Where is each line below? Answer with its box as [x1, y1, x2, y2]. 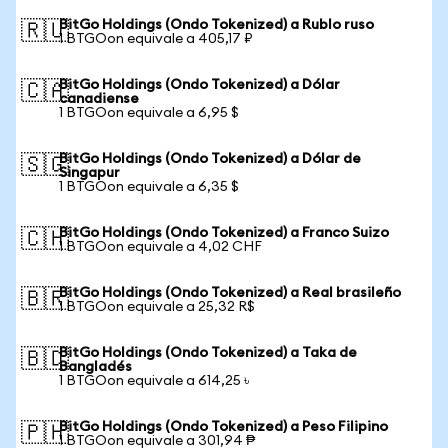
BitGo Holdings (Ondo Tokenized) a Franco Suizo [59, 226, 389, 240]
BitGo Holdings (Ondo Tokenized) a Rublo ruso [59, 18, 374, 32]
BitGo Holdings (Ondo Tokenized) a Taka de [59, 346, 357, 360]
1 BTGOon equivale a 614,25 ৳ [59, 374, 249, 388]
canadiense [59, 92, 139, 106]
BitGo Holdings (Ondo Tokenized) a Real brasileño [59, 286, 401, 300]
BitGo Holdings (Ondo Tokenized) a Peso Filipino [59, 420, 388, 434]
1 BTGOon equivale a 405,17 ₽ [59, 32, 253, 46]
